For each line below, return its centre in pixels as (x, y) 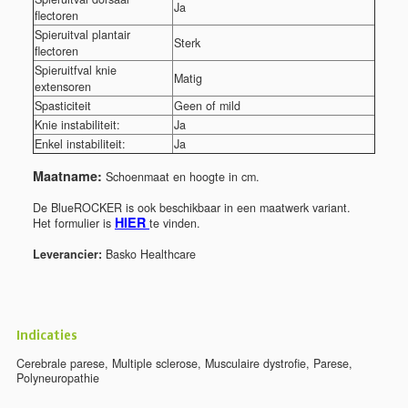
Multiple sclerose (155, 364)
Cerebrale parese (61, 364)
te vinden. (175, 224)
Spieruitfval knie (76, 71)
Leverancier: (67, 255)
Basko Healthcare (149, 255)
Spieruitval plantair (82, 35)
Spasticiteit (63, 106)
